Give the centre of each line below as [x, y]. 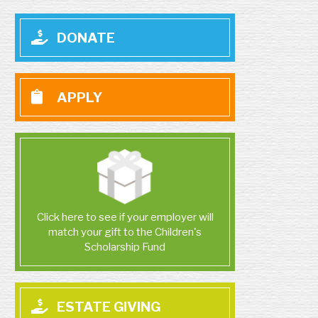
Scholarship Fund [125, 247]
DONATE [84, 38]
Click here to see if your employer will [125, 217]
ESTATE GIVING [107, 307]
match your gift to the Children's [125, 232]
